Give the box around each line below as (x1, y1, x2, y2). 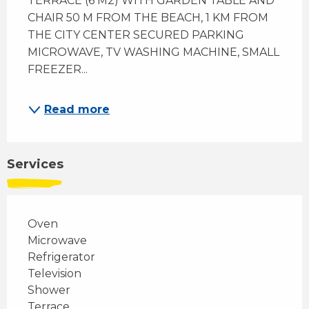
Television (28, 267, 81, 281)
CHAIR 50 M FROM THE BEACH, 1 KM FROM (28, 11, 268, 25)
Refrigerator (28, 250, 95, 264)
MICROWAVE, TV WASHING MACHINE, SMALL (28, 46, 279, 59)
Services (7, 157, 63, 172)
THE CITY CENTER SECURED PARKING (28, 28, 244, 42)
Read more (44, 103, 110, 117)
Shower (28, 283, 70, 297)
